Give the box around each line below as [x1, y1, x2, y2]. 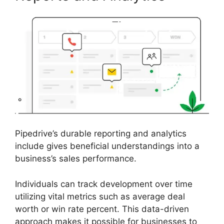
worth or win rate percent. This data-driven [15, 203, 189, 214]
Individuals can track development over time [15, 178, 192, 189]
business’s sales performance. [15, 153, 136, 164]
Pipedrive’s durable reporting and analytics [15, 128, 186, 139]
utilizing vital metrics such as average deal [15, 191, 185, 201]
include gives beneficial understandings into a [15, 141, 199, 151]
